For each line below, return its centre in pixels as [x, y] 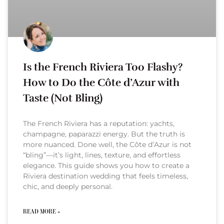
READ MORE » [41, 212]
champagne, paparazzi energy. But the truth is [104, 134]
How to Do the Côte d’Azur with [101, 83]
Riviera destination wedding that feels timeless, [105, 176]
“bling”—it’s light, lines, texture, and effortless [102, 155]
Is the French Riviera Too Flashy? [103, 67]
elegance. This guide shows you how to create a [106, 166]
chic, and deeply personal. [68, 187]
